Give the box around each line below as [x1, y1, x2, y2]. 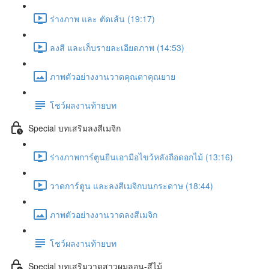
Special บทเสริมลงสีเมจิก [28, 121, 121, 134]
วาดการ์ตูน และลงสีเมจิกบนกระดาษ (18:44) [50, 179, 213, 192]
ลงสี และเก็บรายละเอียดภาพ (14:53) [50, 41, 184, 53]
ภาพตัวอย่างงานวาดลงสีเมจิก [50, 208, 157, 220]
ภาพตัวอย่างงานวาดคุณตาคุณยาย [50, 70, 175, 82]
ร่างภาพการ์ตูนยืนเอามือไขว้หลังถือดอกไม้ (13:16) [50, 150, 233, 163]
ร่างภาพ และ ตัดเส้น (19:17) [50, 12, 155, 25]
